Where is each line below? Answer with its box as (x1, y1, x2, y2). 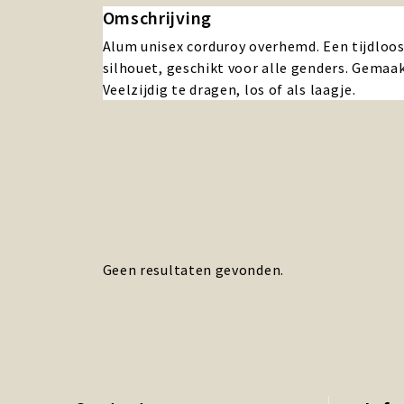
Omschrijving (102, 6, 212, 29)
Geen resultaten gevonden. (102, 261, 284, 279)
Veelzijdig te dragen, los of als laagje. (102, 80, 356, 98)
